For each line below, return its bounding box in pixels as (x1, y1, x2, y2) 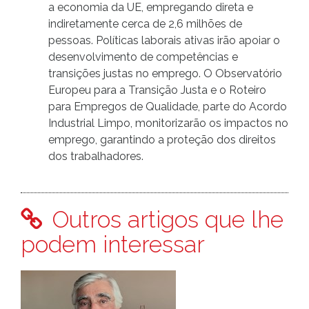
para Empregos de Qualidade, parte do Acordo (48, 100, 287, 114)
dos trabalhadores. (48, 150, 143, 163)
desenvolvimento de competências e (48, 50, 238, 64)
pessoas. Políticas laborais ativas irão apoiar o (48, 34, 280, 48)
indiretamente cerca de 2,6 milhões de (48, 17, 242, 31)
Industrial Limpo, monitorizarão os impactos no (48, 117, 288, 130)
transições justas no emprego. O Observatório (48, 67, 282, 81)
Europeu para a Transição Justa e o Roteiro (48, 83, 266, 97)
